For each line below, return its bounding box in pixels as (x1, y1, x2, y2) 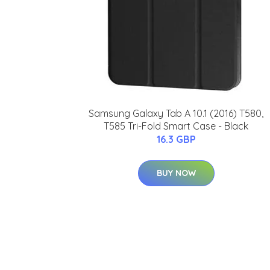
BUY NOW (156, 168, 196, 179)
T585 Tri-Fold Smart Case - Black (104, 120, 248, 133)
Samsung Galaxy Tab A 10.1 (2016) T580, (89, 107, 263, 120)
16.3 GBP (156, 133, 196, 146)
